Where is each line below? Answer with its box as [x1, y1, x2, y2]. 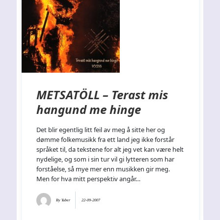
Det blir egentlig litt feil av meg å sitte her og [36, 125, 165, 135]
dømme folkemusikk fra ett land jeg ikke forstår [36, 135, 175, 144]
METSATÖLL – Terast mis [36, 86, 168, 103]
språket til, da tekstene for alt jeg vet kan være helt [36, 145, 184, 154]
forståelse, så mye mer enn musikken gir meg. [36, 165, 170, 174]
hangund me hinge [36, 101, 141, 118]
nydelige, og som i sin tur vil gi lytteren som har [36, 155, 175, 164]
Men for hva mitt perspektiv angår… [36, 174, 141, 184]
